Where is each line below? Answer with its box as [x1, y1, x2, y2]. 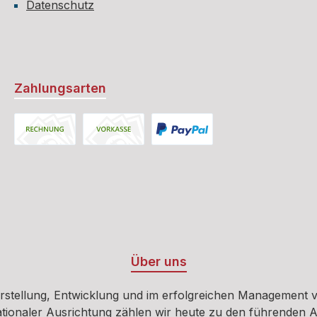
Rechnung [13, 146, 69, 160]
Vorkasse [82, 146, 132, 160]
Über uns [130, 254, 187, 269]
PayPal [151, 146, 188, 160]
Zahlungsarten [14, 81, 106, 96]
